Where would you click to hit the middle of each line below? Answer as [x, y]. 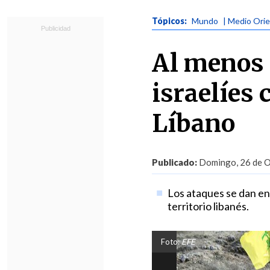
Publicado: [174, 162]
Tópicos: [170, 21]
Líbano [193, 124]
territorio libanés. [208, 206]
